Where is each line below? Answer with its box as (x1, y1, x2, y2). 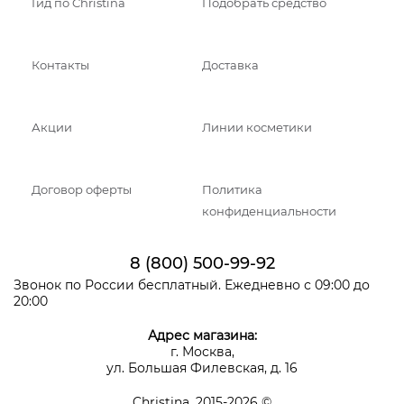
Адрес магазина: (147, 326, 257, 344)
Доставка (202, 58, 259, 72)
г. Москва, (170, 343, 234, 360)
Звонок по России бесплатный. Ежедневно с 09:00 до (14, 276, 370, 293)
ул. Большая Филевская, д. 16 (106, 359, 298, 376)
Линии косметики (202, 120, 312, 134)
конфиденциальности (202, 204, 336, 218)
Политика (202, 182, 262, 197)
